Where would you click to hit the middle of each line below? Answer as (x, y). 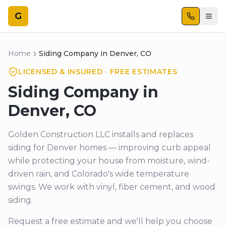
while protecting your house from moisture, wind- (109, 161)
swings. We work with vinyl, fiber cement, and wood (112, 187)
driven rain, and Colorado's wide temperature (99, 174)
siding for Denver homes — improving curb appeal (109, 148)
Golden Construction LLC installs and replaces (101, 134)
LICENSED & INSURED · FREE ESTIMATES (98, 72)
